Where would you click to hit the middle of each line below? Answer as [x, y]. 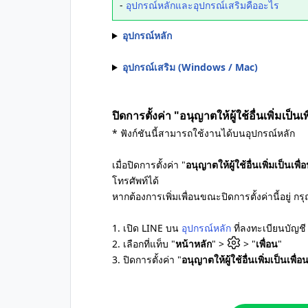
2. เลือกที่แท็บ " [144, 244]
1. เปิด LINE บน [147, 228]
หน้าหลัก [194, 244]
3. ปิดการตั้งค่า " [147, 260]
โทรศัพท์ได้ [135, 180]
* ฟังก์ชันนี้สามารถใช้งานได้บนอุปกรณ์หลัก [203, 133]
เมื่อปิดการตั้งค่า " [149, 165]
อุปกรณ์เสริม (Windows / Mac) [190, 67]
